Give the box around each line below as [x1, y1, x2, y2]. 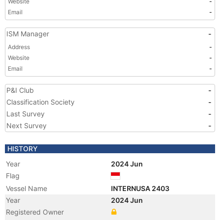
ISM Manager [6, 29, 49, 38]
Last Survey [6, 110, 45, 118]
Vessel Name [6, 184, 47, 192]
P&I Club [6, 86, 34, 94]
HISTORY [7, 144, 38, 153]
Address [8, 43, 30, 51]
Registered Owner [6, 208, 64, 216]
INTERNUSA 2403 [111, 184, 171, 192]
